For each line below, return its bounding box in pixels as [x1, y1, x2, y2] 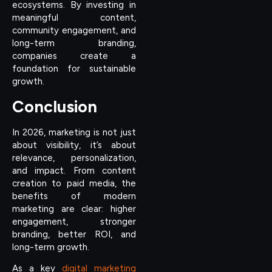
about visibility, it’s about [12, 139, 136, 151]
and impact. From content [12, 165, 136, 176]
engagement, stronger [12, 216, 136, 227]
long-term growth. [12, 241, 89, 253]
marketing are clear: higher [12, 203, 136, 214]
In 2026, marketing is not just [12, 126, 136, 138]
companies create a [12, 50, 136, 62]
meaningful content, [12, 12, 136, 24]
